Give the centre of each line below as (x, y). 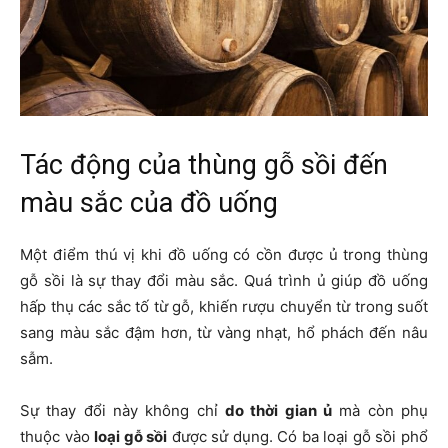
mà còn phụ (380, 411)
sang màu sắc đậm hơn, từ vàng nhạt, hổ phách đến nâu (224, 333)
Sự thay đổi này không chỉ (122, 411)
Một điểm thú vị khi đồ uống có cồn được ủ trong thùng (224, 255)
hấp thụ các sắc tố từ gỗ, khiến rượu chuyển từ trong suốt (224, 307)
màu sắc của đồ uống (149, 203)
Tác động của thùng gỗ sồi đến (204, 165)
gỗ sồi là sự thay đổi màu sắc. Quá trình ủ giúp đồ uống (224, 281)
